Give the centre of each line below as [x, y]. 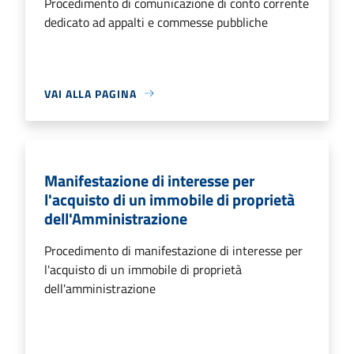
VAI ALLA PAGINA [90, 93]
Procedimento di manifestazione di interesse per [173, 250]
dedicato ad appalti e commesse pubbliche [156, 22]
